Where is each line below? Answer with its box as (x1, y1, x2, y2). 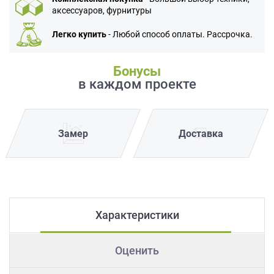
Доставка (179, 127, 223, 139)
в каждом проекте (78, 76, 196, 92)
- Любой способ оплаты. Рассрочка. (106, 29, 253, 40)
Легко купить (52, 29, 106, 40)
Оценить (115, 244, 159, 257)
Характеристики (95, 209, 179, 222)
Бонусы (113, 64, 161, 80)
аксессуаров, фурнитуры (52, 6, 152, 16)
